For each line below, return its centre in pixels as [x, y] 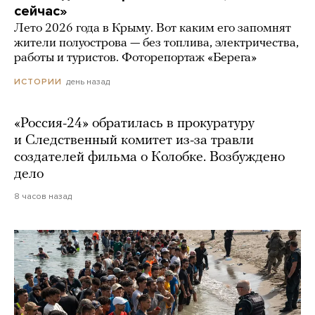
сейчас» [41, 11]
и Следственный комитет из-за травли [134, 140]
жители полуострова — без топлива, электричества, [156, 43]
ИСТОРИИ [38, 81]
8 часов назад [43, 196]
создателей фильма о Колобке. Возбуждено [149, 157]
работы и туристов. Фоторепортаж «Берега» [135, 58]
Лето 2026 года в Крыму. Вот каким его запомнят [153, 28]
